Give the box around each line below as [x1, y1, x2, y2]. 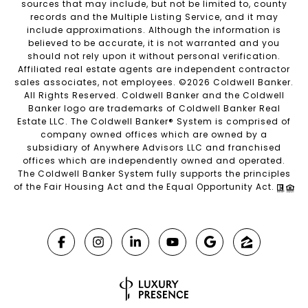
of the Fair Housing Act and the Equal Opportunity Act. [14, 181, 277, 193]
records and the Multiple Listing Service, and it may [30, 11, 278, 23]
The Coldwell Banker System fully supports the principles [17, 168, 291, 180]
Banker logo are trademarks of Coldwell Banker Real [27, 102, 280, 115]
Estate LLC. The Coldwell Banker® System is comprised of [17, 115, 291, 128]
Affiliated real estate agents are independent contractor [18, 63, 290, 76]
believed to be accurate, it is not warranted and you [28, 37, 280, 49]
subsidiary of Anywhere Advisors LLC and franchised [27, 142, 281, 154]
